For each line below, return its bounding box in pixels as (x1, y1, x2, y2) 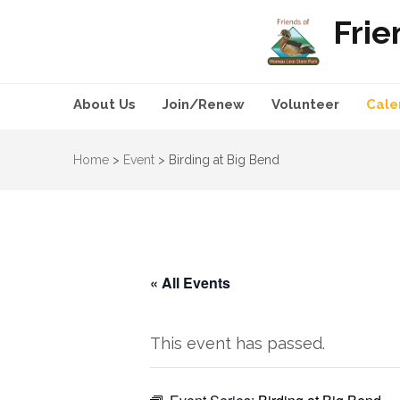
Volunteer (271, 96, 339, 112)
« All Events (150, 271, 230, 293)
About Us (73, 96, 136, 112)
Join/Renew (162, 96, 245, 112)
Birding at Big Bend (169, 152, 279, 167)
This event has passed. (150, 333, 325, 353)
